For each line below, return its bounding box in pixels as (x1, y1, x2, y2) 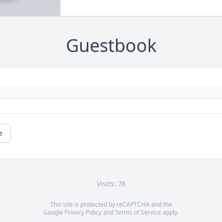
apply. (161, 208, 179, 217)
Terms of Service (115, 208, 161, 217)
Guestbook (65, 33, 157, 58)
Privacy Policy (64, 208, 102, 217)
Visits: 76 (96, 179, 126, 189)
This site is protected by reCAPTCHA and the (50, 200, 172, 209)
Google (43, 208, 64, 217)
